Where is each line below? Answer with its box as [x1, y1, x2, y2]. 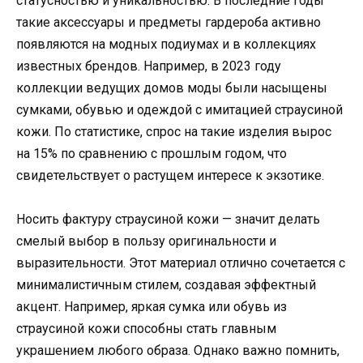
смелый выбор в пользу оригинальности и [16, 233, 276, 250]
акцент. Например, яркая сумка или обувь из [16, 299, 287, 315]
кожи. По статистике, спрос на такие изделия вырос [16, 124, 331, 140]
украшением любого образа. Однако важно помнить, [16, 343, 340, 359]
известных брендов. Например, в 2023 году [16, 58, 281, 75]
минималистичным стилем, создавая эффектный [16, 277, 316, 293]
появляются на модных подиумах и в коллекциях [16, 36, 316, 53]
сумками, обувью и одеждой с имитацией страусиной [16, 102, 343, 118]
